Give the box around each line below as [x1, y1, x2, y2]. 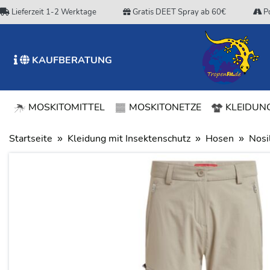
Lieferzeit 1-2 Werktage [10, 6, 96, 17]
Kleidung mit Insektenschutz [67, 132, 190, 145]
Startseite [9, 132, 52, 145]
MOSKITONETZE [127, 101, 201, 114]
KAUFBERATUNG [29, 54, 112, 67]
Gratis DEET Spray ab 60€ [131, 6, 227, 17]
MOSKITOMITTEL [26, 101, 105, 114]
